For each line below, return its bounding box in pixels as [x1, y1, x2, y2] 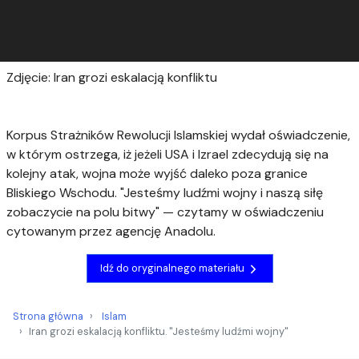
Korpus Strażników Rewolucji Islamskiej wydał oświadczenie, [6, 126, 350, 143]
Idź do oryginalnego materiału [99, 261, 247, 276]
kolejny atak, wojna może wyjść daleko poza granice [6, 164, 308, 182]
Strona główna [13, 309, 83, 323]
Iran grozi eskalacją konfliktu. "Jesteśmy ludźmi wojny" [29, 324, 288, 338]
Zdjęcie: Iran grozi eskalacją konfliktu [6, 68, 217, 86]
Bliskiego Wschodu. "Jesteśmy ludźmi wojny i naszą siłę [6, 184, 323, 201]
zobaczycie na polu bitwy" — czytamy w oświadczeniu [6, 203, 324, 220]
